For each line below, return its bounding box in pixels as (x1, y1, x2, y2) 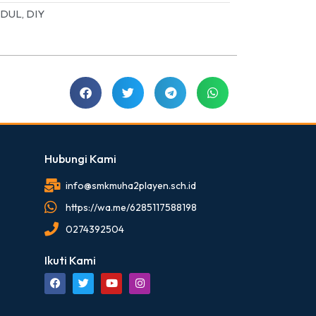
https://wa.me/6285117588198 (66, 200, 197, 214)
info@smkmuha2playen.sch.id (66, 178, 197, 192)
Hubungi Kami (44, 151, 117, 166)
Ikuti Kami (44, 253, 97, 267)
